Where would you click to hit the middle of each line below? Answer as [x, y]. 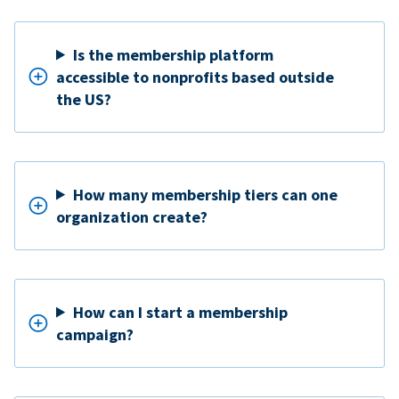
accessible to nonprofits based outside [195, 77]
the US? [84, 99]
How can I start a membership [181, 312]
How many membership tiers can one [206, 194]
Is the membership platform [174, 54]
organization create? [132, 216]
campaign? [95, 334]
